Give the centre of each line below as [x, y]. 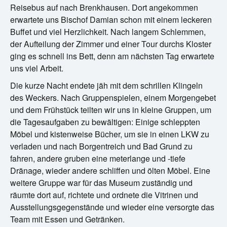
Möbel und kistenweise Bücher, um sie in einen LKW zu [110, 134]
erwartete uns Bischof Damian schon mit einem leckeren [111, 19]
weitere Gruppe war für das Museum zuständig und [101, 182]
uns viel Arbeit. [37, 68]
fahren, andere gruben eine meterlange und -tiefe [98, 158]
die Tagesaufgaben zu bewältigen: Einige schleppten [105, 122]
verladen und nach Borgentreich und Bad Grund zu [101, 146]
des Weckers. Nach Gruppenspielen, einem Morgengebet [113, 97]
